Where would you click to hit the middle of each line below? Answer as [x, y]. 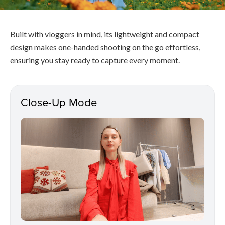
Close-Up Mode [59, 102]
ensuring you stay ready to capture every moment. [95, 60]
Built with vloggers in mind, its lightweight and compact [105, 34]
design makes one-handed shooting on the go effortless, [105, 47]
